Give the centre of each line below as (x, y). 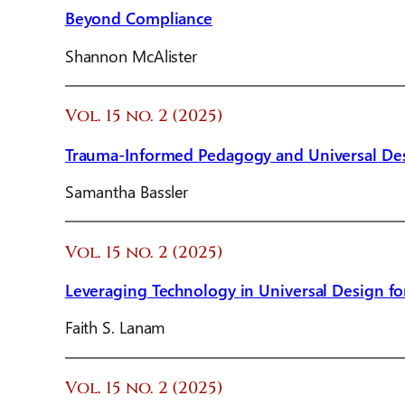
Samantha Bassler (127, 192)
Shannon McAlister (131, 55)
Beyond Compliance (139, 18)
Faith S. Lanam (115, 327)
